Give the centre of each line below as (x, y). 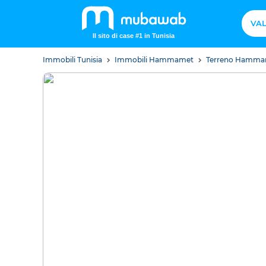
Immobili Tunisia (73, 60)
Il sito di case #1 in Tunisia (134, 36)
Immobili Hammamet (155, 60)
